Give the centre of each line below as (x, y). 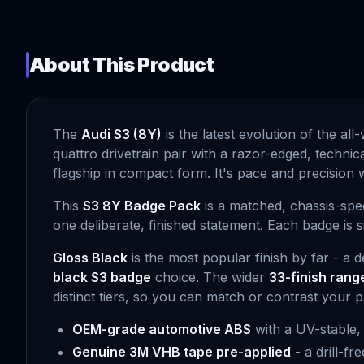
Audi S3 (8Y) (121, 134)
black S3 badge (102, 277)
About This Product (122, 65)
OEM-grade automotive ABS (162, 329)
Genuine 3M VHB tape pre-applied (182, 352)
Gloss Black (90, 258)
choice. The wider (210, 277)
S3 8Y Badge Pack (142, 206)
